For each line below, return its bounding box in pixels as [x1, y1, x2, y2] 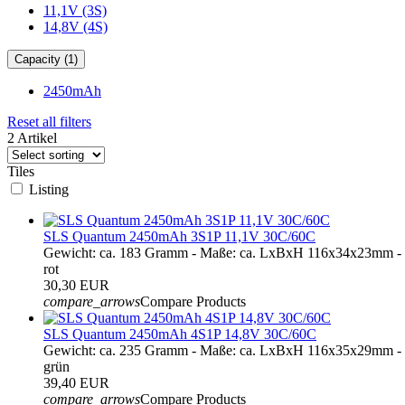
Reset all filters [7, 113, 91, 129]
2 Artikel [7, 129, 57, 146]
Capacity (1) [14, 52, 78, 66]
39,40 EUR [43, 374, 109, 391]
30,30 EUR [43, 277, 109, 293]
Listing [29, 181, 69, 197]
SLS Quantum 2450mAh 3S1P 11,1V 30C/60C [43, 228, 316, 244]
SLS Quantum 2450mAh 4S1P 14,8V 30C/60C [43, 325, 316, 342]
